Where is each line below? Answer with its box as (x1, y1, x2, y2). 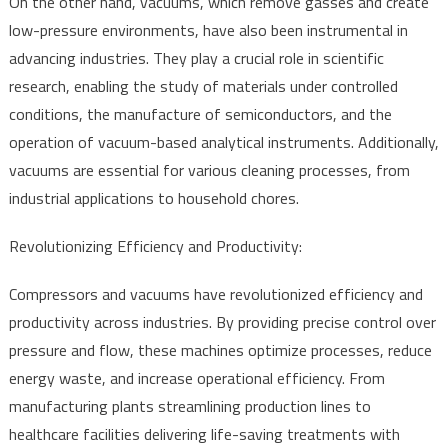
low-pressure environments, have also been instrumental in (8, 17, 408, 42)
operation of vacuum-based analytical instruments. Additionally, (8, 129, 439, 154)
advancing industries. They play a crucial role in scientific (8, 45, 384, 70)
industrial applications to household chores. (8, 185, 299, 210)
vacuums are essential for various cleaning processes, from (8, 157, 410, 182)
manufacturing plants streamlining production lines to (8, 393, 371, 418)
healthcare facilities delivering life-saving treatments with (8, 421, 400, 446)
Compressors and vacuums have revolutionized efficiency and (8, 281, 423, 306)
